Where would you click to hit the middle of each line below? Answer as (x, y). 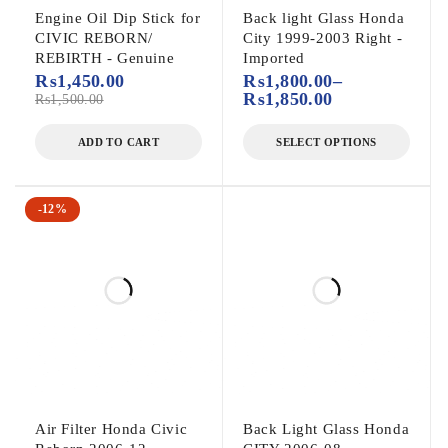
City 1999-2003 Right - (323, 37)
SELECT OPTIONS (326, 141)
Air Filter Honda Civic (111, 428)
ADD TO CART (118, 141)
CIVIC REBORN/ (94, 37)
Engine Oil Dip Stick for (118, 17)
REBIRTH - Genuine (105, 57)
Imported (274, 57)
